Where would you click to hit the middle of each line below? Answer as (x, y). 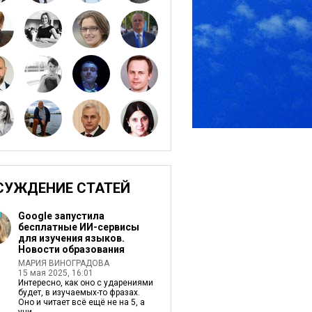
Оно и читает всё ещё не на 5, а (81, 302)
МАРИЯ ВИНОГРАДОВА (63, 263)
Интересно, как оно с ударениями (85, 283)
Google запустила (61, 216)
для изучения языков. (71, 238)
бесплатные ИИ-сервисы (78, 227)
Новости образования (71, 249)
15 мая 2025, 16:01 (55, 273)
